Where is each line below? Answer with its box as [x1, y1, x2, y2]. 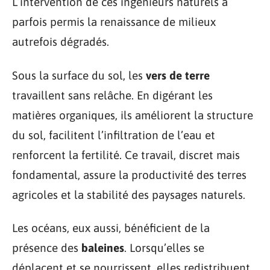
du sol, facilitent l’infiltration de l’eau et [12, 128, 215, 142]
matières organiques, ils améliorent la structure [12, 108, 253, 122]
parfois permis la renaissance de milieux [12, 15, 216, 28]
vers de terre [146, 68, 210, 82]
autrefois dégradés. [12, 35, 109, 48]
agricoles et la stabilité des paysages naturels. [12, 187, 245, 201]
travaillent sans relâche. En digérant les [12, 88, 213, 102]
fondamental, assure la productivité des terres [12, 168, 246, 181]
